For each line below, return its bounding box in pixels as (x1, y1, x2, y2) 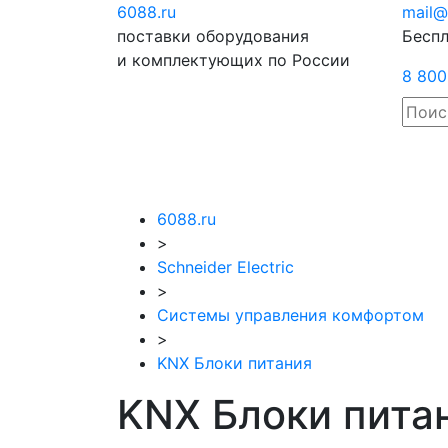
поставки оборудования (117, 26, 309, 46)
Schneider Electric (157, 257, 294, 277)
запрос (334, 26, 389, 46)
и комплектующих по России (117, 50, 350, 70)
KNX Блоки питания (157, 353, 312, 373)
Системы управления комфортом (157, 305, 424, 325)
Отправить (334, 2, 419, 22)
